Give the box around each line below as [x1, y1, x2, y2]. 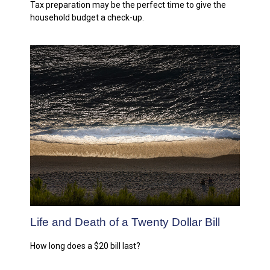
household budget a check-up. [30, 12, 144, 22]
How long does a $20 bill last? [30, 240, 140, 251]
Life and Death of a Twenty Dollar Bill [30, 215, 220, 228]
